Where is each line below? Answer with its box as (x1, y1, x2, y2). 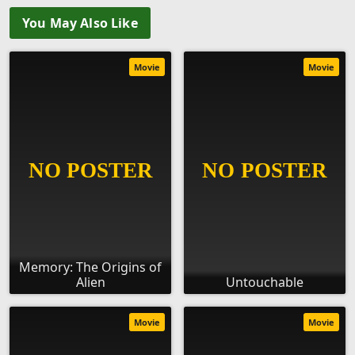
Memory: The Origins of (19, 258, 162, 277)
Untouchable (226, 273, 303, 292)
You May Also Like (22, 14, 138, 32)
